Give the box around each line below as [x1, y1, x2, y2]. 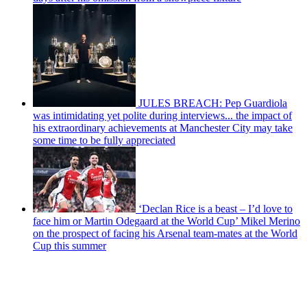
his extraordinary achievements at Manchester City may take [33, 122, 293, 134]
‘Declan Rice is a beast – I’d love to [138, 203, 293, 215]
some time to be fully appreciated [33, 134, 175, 147]
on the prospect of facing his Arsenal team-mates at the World [33, 228, 297, 240]
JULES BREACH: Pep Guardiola [138, 97, 287, 110]
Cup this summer [33, 240, 106, 252]
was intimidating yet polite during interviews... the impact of [33, 110, 292, 122]
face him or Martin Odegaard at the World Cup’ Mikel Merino [33, 215, 300, 228]
